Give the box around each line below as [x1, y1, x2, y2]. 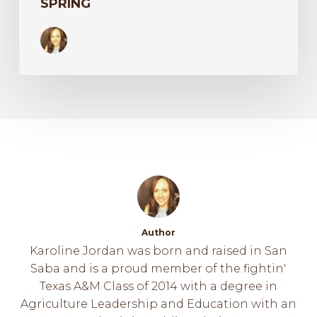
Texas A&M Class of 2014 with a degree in [39, 279, 277, 293]
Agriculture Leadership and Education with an [20, 296, 296, 311]
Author [141, 226, 175, 238]
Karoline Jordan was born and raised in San [29, 243, 287, 258]
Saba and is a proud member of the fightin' [30, 261, 287, 275]
